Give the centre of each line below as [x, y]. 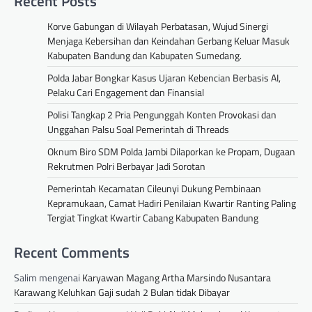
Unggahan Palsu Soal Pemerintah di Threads [138, 130]
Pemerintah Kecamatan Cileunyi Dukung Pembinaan [154, 189]
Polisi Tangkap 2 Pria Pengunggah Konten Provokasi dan [162, 115]
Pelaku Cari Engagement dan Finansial [126, 93]
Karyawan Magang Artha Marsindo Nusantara [177, 278]
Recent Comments [72, 252]
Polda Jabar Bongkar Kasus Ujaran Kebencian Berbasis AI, [164, 78]
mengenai [60, 278]
